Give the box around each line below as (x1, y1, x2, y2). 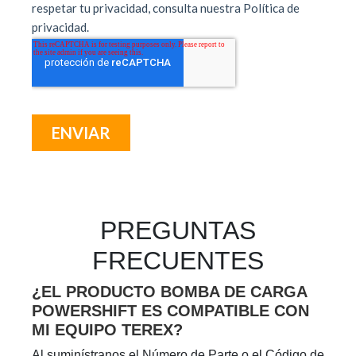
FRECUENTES (92, 246, 264, 276)
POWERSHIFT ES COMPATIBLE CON (32, 302, 309, 320)
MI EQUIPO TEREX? (32, 321, 183, 339)
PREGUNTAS (100, 216, 256, 246)
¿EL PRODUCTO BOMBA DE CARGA (32, 283, 307, 301)
